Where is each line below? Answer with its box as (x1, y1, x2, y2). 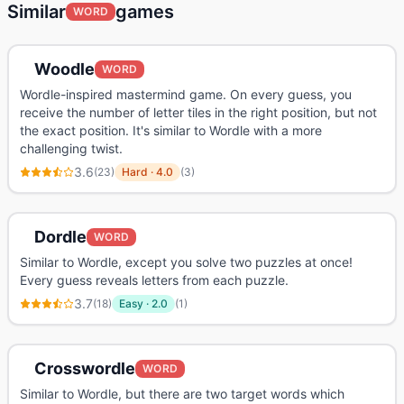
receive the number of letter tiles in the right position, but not (20, 105, 377, 120)
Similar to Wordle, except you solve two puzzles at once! (20, 254, 353, 270)
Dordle (34, 227, 87, 246)
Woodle (34, 60, 95, 78)
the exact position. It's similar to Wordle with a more (20, 123, 322, 138)
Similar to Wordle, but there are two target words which (20, 386, 344, 401)
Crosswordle (34, 359, 135, 378)
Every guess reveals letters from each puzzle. (20, 272, 289, 288)
